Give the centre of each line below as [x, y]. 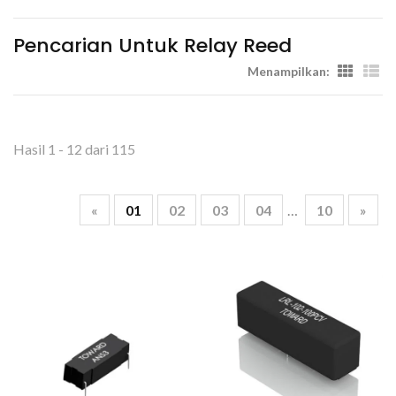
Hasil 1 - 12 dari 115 [74, 149]
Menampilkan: [289, 71]
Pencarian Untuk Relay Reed [152, 46]
